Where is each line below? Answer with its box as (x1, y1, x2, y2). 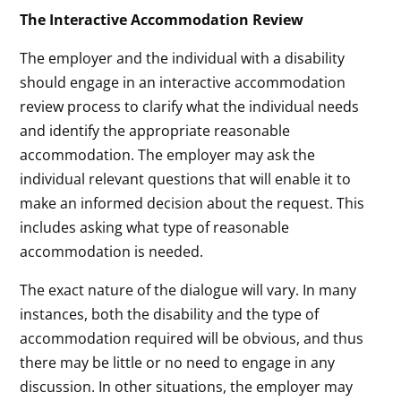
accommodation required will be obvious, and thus (20, 328, 364, 348)
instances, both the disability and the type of (20, 303, 320, 324)
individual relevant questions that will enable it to (20, 168, 352, 189)
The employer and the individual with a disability (20, 47, 346, 68)
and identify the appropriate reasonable (20, 120, 291, 141)
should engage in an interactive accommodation (20, 72, 346, 92)
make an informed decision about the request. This (20, 192, 365, 213)
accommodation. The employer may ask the (20, 144, 316, 165)
